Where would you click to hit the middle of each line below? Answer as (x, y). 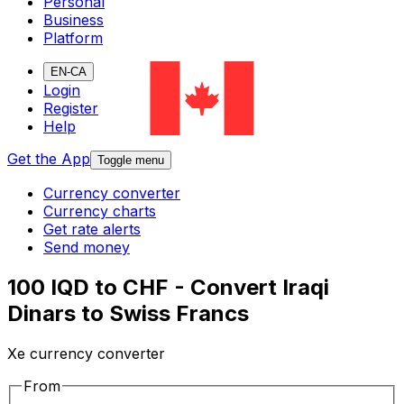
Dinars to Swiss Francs (128, 314)
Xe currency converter (86, 354)
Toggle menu (131, 161)
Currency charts (100, 211)
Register (71, 109)
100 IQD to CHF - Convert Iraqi (168, 288)
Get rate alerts (92, 230)
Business (73, 20)
